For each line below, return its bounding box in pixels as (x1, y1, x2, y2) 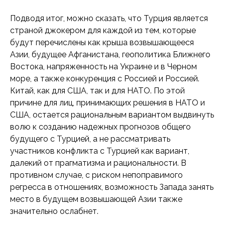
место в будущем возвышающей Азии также (10, 194, 182, 204)
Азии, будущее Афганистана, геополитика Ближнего (10, 50, 210, 59)
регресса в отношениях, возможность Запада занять (10, 182, 213, 192)
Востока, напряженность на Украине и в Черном (10, 62, 197, 71)
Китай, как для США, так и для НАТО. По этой (10, 86, 185, 95)
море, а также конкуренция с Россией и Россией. (10, 74, 199, 83)
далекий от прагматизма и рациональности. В (10, 158, 186, 168)
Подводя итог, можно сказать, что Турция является (10, 14, 208, 23)
